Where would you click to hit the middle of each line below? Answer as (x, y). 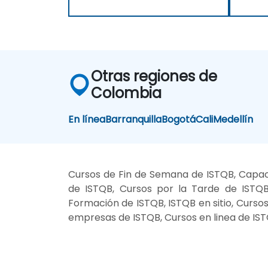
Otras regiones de (154, 77)
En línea (87, 120)
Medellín (233, 120)
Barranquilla (134, 120)
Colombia (126, 93)
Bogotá (179, 120)
